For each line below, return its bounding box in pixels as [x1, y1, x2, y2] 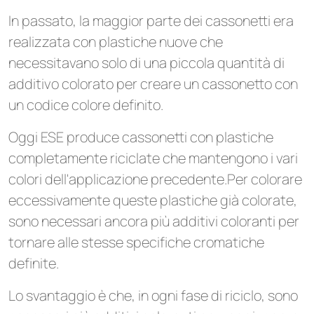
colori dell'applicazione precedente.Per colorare [8, 170, 302, 189]
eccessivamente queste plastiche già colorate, [8, 191, 297, 210]
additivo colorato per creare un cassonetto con [8, 74, 298, 94]
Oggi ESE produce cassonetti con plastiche [8, 128, 273, 147]
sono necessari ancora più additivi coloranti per [8, 212, 299, 231]
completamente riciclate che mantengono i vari [8, 149, 298, 168]
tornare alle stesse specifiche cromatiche [8, 233, 264, 252]
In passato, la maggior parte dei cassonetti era [8, 11, 294, 31]
